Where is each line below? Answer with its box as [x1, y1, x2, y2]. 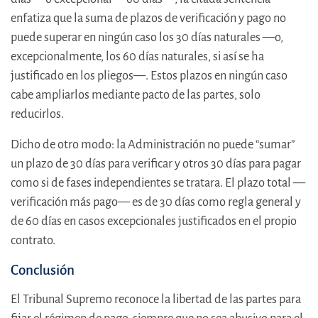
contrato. [11, 234, 55, 248]
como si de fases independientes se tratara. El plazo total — [11, 176, 305, 190]
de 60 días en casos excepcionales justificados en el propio [11, 214, 297, 229]
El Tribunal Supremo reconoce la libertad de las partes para [11, 292, 301, 307]
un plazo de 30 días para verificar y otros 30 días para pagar [11, 157, 301, 171]
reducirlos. [11, 107, 64, 121]
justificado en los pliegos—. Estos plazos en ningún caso [11, 69, 287, 83]
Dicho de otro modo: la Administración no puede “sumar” [11, 138, 295, 152]
